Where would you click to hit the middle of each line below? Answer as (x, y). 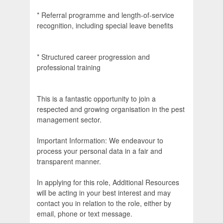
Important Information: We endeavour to (100, 141)
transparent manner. (69, 162)
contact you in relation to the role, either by (104, 203)
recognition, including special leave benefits (105, 26)
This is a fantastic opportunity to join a (96, 99)
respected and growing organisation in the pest (111, 109)
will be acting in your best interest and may (104, 193)
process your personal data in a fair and (100, 151)
